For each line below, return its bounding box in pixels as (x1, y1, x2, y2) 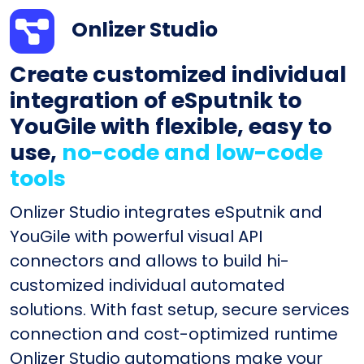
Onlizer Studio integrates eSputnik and (10, 200, 323, 223)
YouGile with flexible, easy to (10, 110, 331, 141)
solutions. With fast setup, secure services (10, 297, 349, 321)
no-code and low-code (62, 136, 323, 167)
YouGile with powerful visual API (10, 224, 262, 248)
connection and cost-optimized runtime (10, 322, 338, 345)
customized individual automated (10, 273, 285, 297)
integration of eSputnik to (10, 84, 301, 115)
